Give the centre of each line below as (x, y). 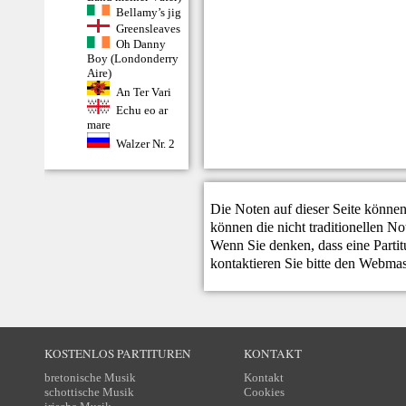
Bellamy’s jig (148, 12)
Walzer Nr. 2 (145, 143)
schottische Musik (89, 392)
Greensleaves (148, 29)
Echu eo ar (141, 110)
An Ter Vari (143, 92)
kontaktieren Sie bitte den (285, 264)
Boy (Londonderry (133, 58)
